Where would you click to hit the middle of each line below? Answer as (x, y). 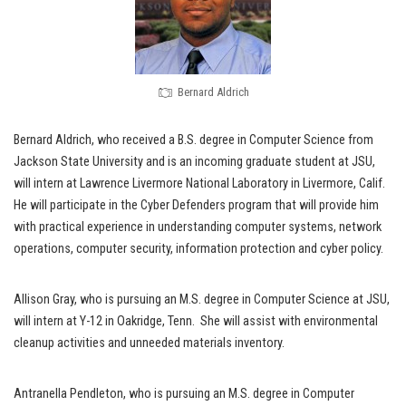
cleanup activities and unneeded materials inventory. (149, 343)
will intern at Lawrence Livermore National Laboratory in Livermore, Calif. (199, 184)
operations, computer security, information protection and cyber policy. (198, 249)
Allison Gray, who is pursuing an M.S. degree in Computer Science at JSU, (202, 300)
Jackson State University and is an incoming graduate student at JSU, (194, 162)
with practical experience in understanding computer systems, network (198, 227)
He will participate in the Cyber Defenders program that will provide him (196, 206)
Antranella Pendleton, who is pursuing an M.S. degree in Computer (184, 394)
